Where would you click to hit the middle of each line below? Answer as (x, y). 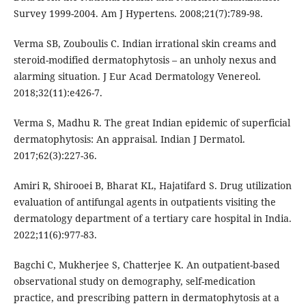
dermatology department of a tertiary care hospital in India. (152, 219)
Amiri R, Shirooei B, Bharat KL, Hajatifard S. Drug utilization (152, 186)
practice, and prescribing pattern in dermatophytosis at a (146, 298)
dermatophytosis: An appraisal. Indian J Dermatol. (129, 139)
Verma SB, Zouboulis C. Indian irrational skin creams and (145, 44)
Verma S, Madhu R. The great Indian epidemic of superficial (152, 123)
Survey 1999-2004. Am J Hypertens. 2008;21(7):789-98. (138, 14)
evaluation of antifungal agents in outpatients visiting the (144, 202)
